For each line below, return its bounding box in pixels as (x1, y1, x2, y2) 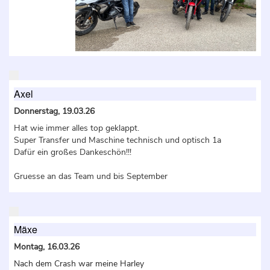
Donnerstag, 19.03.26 (14, 105, 95, 117)
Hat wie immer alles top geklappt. (14, 122, 139, 134)
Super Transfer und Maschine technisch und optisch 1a (14, 134, 221, 146)
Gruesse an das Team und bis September (14, 170, 168, 182)
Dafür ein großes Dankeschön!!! (14, 146, 131, 158)
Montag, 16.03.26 (14, 240, 80, 253)
